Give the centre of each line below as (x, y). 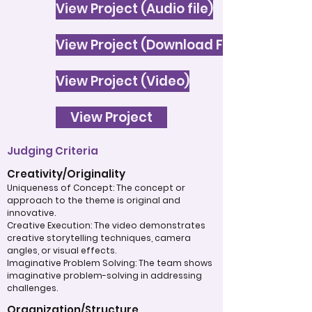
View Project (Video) (123, 81)
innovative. (32, 213)
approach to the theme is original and (94, 200)
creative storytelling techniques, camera (99, 238)
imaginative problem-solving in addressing (104, 275)
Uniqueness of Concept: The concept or (96, 188)
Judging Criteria (53, 151)
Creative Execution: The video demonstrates (106, 225)
